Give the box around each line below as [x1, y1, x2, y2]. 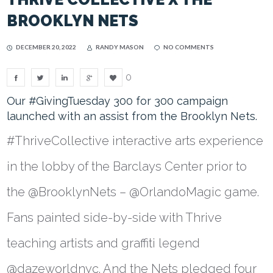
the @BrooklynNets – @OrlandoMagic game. [7, 184, 260, 199]
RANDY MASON [96, 43, 144, 51]
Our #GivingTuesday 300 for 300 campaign [7, 94, 229, 107]
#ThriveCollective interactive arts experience [7, 133, 264, 148]
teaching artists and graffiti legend [7, 235, 200, 250]
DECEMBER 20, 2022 [16, 43, 77, 51]
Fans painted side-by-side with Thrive [7, 210, 222, 225]
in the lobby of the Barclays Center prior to [7, 158, 247, 174]
